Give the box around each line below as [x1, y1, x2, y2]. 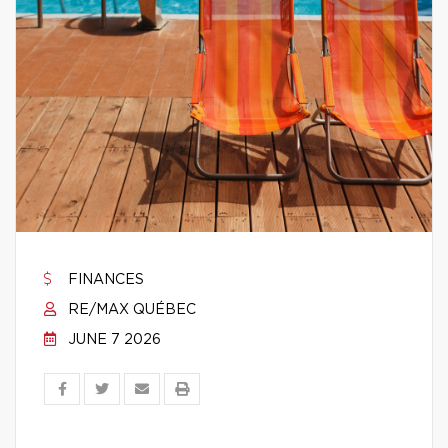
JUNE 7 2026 [64, 333, 161, 347]
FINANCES [64, 273, 144, 287]
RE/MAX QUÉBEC [64, 303, 196, 317]
